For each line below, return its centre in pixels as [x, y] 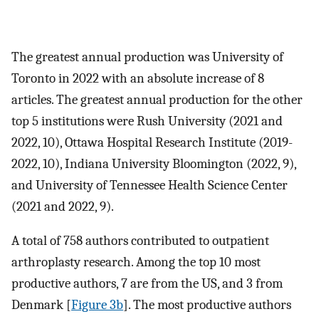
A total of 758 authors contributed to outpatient [140, 241]
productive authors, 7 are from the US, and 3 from [147, 284]
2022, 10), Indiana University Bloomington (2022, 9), [154, 163]
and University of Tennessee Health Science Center [150, 185]
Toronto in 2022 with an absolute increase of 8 [138, 78]
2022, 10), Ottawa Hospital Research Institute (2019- [152, 142]
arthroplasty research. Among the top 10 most [136, 262]
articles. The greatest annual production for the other [157, 99]
